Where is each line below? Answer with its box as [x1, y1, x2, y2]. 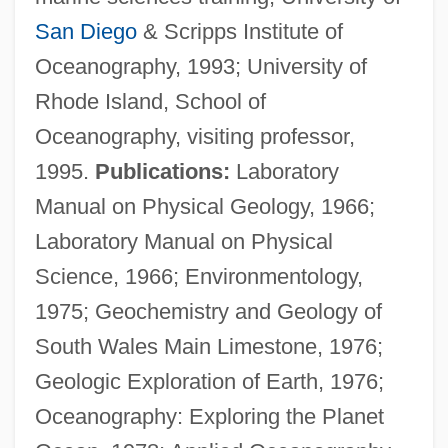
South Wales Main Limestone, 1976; [34, 333, 383, 359]
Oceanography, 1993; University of [34, 53, 367, 79]
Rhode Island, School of [34, 88, 266, 114]
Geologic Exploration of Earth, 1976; [34, 368, 384, 394]
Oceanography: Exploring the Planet [34, 403, 384, 429]
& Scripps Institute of [136, 18, 343, 44]
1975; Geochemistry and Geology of [34, 298, 382, 324]
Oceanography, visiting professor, [34, 123, 355, 149]
